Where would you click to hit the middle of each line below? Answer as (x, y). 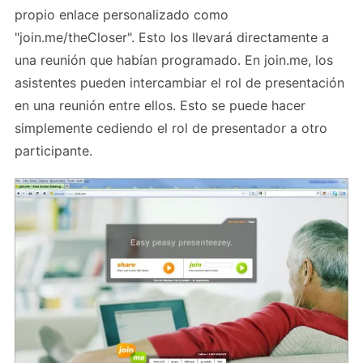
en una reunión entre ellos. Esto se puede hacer (160, 106)
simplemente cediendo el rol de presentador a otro (171, 128)
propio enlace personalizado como (122, 15)
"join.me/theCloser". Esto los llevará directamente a (172, 38)
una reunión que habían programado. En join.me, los (174, 60)
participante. (53, 151)
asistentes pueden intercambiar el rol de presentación (179, 83)
